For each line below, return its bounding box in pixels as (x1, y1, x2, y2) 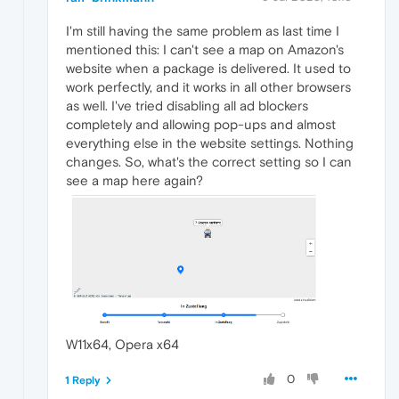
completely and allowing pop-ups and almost (66, 117, 336, 133)
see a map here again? (66, 173, 203, 189)
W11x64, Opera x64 (66, 336, 179, 352)
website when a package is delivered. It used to (66, 61, 351, 77)
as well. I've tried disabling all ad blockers (66, 98, 308, 114)
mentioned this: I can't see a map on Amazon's (66, 42, 344, 58)
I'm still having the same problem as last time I (66, 23, 339, 39)
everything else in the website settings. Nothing (66, 135, 354, 151)
